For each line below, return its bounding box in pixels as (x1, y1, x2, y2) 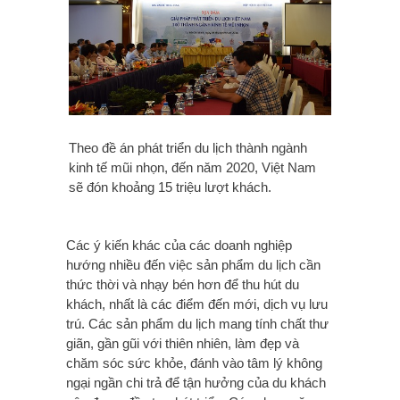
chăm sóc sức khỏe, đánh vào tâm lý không (66, 355, 322, 371)
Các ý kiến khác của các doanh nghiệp (66, 237, 292, 254)
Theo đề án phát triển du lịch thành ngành (69, 140, 307, 156)
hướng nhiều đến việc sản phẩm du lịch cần (66, 257, 321, 273)
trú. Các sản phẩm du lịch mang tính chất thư (66, 316, 329, 332)
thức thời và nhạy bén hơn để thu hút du (66, 277, 299, 293)
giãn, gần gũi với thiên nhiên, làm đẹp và (66, 336, 299, 352)
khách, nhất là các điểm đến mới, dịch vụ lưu (66, 296, 328, 312)
